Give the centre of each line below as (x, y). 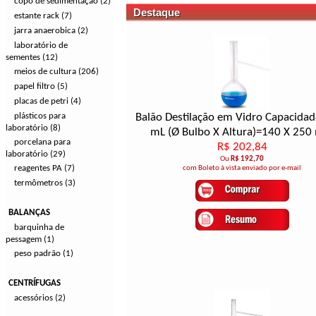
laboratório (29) (36, 154)
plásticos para (40, 116)
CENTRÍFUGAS (35, 283)
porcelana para (42, 142)
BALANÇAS (29, 213)
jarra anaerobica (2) (51, 31)
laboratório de (41, 45)
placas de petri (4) (48, 101)
